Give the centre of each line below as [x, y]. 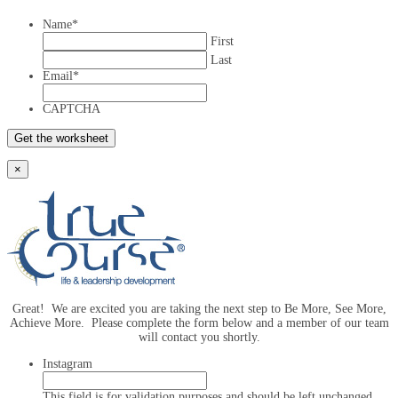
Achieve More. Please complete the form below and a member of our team [199, 322]
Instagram [68, 363]
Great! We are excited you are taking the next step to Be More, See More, [199, 308]
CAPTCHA [72, 108]
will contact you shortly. [199, 337]
